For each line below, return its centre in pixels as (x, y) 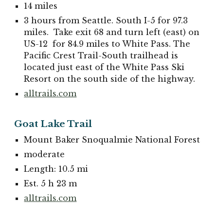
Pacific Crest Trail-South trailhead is (101, 56)
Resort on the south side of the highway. (110, 79)
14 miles (41, 6)
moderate (45, 154)
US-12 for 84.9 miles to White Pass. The (107, 44)
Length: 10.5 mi (56, 169)
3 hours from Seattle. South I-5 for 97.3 (106, 21)
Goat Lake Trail (53, 124)
